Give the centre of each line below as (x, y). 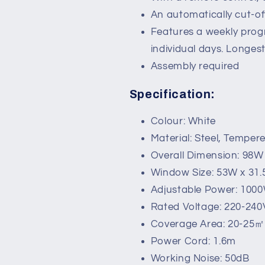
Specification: (172, 94)
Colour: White (183, 122)
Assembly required (195, 66)
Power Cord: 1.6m (193, 242)
